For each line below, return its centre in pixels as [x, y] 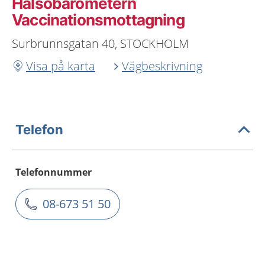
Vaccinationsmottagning [98, 20]
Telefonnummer [54, 172]
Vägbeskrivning [162, 66]
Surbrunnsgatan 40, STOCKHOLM [100, 43]
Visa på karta [61, 66]
